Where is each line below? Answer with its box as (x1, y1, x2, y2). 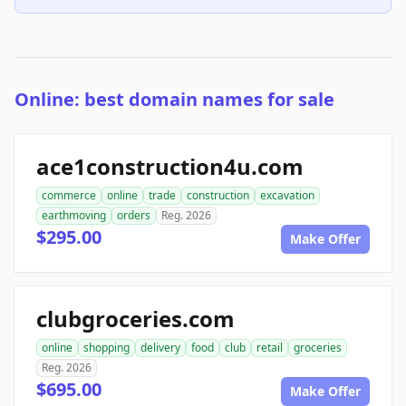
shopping (83, 340, 130, 356)
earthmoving (42, 208, 106, 224)
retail (256, 340, 283, 356)
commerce (42, 188, 96, 204)
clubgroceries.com (36, 304, 235, 334)
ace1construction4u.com (36, 151, 304, 182)
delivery (140, 340, 180, 356)
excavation (260, 188, 314, 204)
